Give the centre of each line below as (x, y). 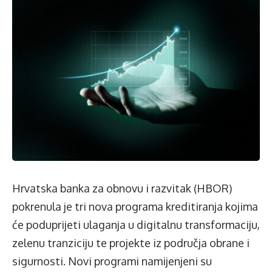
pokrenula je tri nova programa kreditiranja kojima (135, 206)
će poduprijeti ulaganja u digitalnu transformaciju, (136, 224)
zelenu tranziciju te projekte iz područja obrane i (131, 243)
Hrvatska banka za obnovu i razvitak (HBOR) (122, 188)
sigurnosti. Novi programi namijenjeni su (112, 261)
